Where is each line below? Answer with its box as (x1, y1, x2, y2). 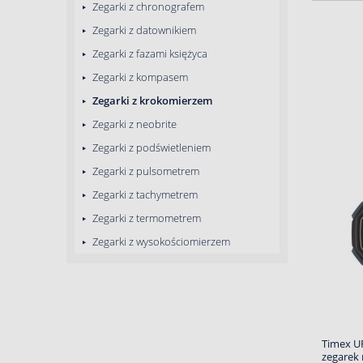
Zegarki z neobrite (90, 117, 177, 131)
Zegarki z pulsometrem (90, 164, 199, 178)
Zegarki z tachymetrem (90, 187, 198, 202)
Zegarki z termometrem (90, 211, 201, 225)
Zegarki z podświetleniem (90, 140, 211, 155)
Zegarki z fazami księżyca (90, 46, 207, 61)
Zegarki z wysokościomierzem (90, 234, 230, 249)
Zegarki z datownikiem (90, 23, 196, 37)
